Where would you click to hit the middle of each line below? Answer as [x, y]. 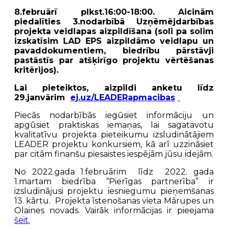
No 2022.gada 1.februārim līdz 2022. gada [114, 172]
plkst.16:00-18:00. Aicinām [147, 12]
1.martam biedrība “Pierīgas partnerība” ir [114, 181]
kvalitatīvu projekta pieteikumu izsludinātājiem [114, 134]
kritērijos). [36, 70]
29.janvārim [42, 97]
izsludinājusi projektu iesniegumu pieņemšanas [114, 191]
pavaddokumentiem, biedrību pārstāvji [114, 50]
